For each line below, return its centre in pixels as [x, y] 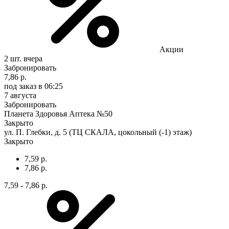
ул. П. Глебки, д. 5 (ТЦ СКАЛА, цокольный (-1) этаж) [98, 132]
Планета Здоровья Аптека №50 [58, 113]
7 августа [20, 95]
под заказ [20, 86]
